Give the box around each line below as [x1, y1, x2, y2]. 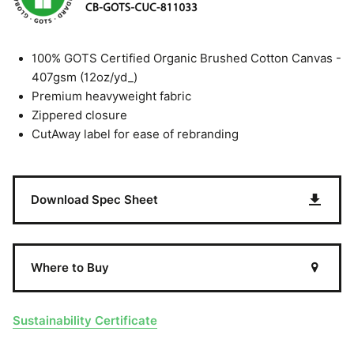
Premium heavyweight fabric [32, 88, 191, 104]
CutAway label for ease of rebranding [32, 126, 239, 141]
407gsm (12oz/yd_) [32, 70, 137, 85]
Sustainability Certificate [13, 312, 157, 328]
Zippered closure [32, 107, 127, 122]
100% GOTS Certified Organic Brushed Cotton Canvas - [32, 51, 341, 66]
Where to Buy [31, 259, 109, 275]
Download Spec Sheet [31, 191, 158, 207]
